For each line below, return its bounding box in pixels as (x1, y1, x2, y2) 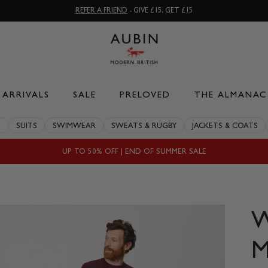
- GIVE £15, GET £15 (127, 6, 193, 15)
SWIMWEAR (53, 121, 96, 130)
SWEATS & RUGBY (111, 121, 176, 130)
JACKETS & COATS (192, 121, 258, 130)
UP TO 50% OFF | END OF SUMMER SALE (62, 147, 206, 156)
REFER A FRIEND (75, 6, 127, 15)
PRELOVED (119, 89, 170, 100)
